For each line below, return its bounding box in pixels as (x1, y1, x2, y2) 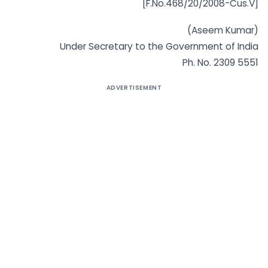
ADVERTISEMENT (106, 83, 162, 92)
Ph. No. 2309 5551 (182, 56, 258, 69)
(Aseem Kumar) (187, 23, 258, 36)
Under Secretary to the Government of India (60, 39, 258, 53)
